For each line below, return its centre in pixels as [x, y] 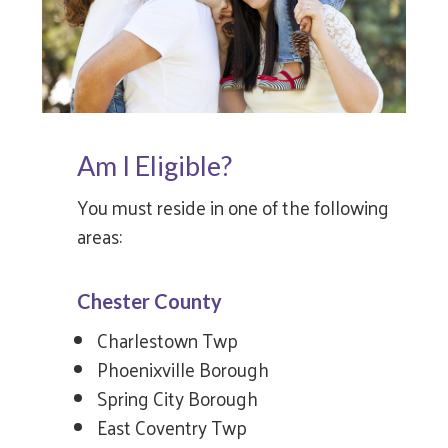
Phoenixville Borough [183, 368]
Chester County [150, 300]
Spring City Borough [178, 397]
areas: [100, 235]
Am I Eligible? [155, 165]
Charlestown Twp [168, 339]
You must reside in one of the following [233, 206]
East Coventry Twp [172, 426]
